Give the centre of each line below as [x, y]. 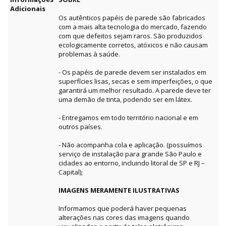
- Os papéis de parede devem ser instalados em [132, 72]
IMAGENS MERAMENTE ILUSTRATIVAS [119, 190]
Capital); [71, 172]
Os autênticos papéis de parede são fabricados [132, 18]
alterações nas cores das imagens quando [124, 218]
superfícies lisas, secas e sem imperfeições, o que [135, 81]
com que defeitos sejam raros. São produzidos [130, 36]
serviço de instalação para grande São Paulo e [130, 154]
